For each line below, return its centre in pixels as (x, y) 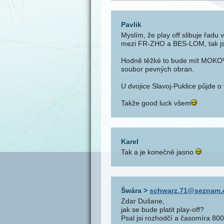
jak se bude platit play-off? (162, 209)
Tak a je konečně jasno (158, 152)
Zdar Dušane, (143, 201)
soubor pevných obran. (157, 69)
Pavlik (131, 24)
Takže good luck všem (156, 103)
